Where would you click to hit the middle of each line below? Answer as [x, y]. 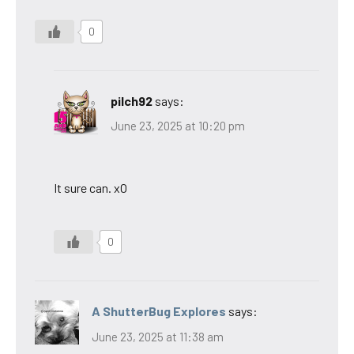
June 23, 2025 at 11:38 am [158, 336]
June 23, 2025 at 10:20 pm [178, 126]
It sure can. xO [90, 188]
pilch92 [132, 100]
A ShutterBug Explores [159, 311]
